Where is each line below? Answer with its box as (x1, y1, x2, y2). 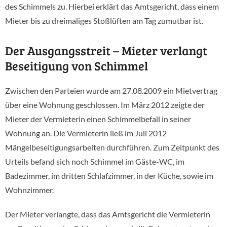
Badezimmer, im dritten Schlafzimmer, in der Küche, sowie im (5, 171, 213, 180)
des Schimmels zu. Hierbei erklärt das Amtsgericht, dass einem (5, 2, 219, 11)
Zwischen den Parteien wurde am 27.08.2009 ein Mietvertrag (5, 86, 217, 95)
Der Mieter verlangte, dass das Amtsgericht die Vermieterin (5, 209, 210, 219)
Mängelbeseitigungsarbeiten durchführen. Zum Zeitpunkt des (5, 142, 219, 152)
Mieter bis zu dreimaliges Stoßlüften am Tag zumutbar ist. (5, 16, 203, 25)
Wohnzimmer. (5, 185, 54, 195)
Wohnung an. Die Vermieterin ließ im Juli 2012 (5, 128, 167, 138)
